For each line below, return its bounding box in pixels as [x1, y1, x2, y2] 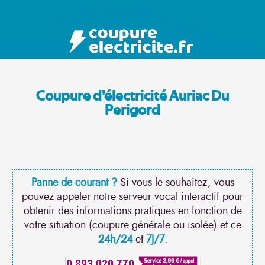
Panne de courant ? [31, 175, 117, 190]
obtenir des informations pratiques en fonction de [23, 203, 242, 219]
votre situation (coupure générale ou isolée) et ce [24, 218, 241, 233]
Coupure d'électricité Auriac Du [36, 89, 229, 104]
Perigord [105, 104, 160, 118]
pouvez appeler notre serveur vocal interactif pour [22, 189, 243, 205]
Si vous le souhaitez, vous [117, 175, 234, 190]
